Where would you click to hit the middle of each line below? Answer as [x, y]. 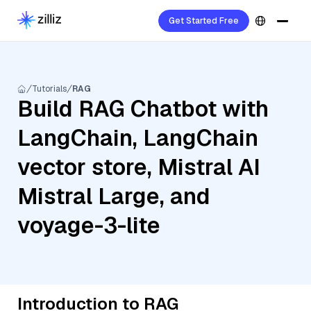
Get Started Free [204, 21]
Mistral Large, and [114, 196]
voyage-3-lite [89, 225]
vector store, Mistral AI [139, 167]
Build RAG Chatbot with [143, 109]
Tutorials [49, 89]
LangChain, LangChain [138, 138]
